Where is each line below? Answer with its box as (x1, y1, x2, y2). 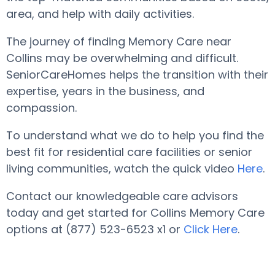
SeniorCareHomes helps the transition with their (6, 67, 268, 82)
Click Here (184, 222, 238, 237)
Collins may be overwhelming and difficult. (6, 50, 238, 66)
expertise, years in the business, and (6, 83, 204, 99)
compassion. (6, 100, 77, 115)
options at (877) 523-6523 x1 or (6, 222, 184, 237)
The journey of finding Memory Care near (6, 34, 231, 49)
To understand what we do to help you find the (6, 128, 264, 143)
